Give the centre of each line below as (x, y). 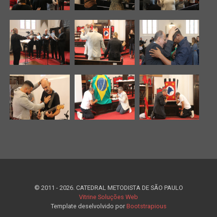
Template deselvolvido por (88, 206)
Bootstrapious (146, 206)
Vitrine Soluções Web (108, 197)
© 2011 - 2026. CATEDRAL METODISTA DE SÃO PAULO (108, 188)
